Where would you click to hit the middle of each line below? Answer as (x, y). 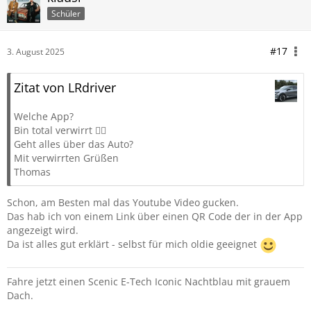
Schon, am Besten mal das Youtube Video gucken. (123, 202)
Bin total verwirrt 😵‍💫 (60, 130)
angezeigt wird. (43, 230)
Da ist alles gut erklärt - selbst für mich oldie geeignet (133, 244)
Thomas (32, 172)
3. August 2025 (36, 52)
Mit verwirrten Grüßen (66, 158)
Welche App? (44, 116)
